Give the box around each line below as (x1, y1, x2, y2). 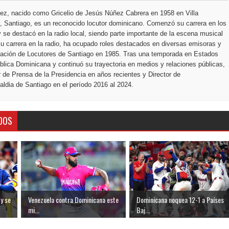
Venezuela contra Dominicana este (28, 194, 119, 205)
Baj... (136, 204, 150, 216)
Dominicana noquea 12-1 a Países (136, 194, 224, 205)
